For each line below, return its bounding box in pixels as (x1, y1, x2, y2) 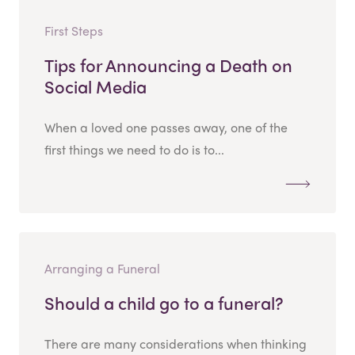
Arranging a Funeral (44, 259, 160, 278)
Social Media (44, 74, 147, 100)
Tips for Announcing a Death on (44, 52, 292, 78)
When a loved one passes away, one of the (44, 118, 288, 137)
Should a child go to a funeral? (44, 290, 284, 316)
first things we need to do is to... (44, 140, 224, 159)
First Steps (44, 21, 103, 40)
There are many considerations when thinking (44, 334, 307, 353)
